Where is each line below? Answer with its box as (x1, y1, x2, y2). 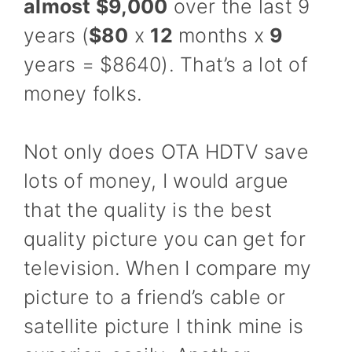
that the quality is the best (24, 198, 272, 222)
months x (172, 23, 270, 47)
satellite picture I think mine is (24, 314, 304, 338)
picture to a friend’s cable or (24, 285, 286, 309)
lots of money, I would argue (24, 169, 288, 192)
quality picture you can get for (24, 227, 306, 251)
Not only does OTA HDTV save (24, 140, 309, 163)
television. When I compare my (24, 256, 312, 280)
